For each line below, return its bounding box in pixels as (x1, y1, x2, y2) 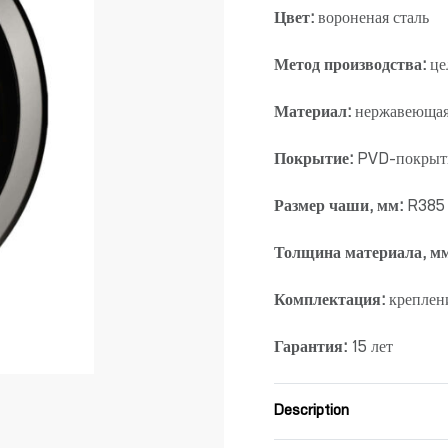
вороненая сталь (318, 12, 429, 28)
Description (274, 404, 349, 419)
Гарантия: (274, 341, 347, 357)
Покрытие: (274, 153, 357, 169)
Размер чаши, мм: (274, 200, 403, 216)
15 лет (347, 341, 393, 357)
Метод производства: (274, 59, 426, 75)
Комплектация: (274, 294, 385, 310)
